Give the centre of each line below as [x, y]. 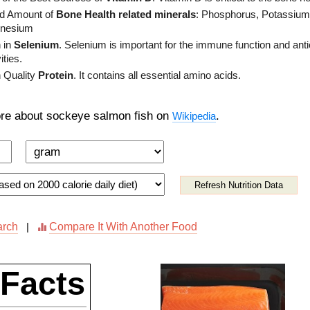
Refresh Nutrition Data [239, 185]
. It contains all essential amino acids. [157, 75]
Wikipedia [194, 116]
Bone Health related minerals [126, 15]
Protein [56, 75]
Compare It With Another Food [123, 227]
